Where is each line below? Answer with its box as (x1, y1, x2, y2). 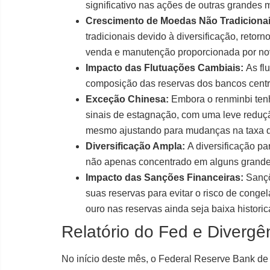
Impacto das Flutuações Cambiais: (86, 62, 243, 73)
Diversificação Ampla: (86, 140, 185, 151)
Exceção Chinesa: (86, 93, 169, 104)
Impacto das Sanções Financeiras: (86, 172, 243, 183)
